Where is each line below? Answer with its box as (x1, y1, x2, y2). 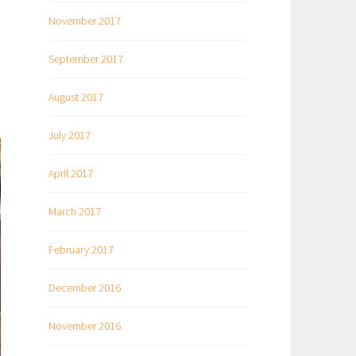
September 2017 (48, 52, 123, 67)
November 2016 (48, 319, 121, 334)
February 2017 (48, 242, 114, 257)
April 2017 (48, 166, 93, 181)
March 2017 (48, 204, 101, 219)
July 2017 (48, 128, 91, 143)
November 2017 (48, 14, 121, 29)
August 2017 (48, 90, 103, 105)
